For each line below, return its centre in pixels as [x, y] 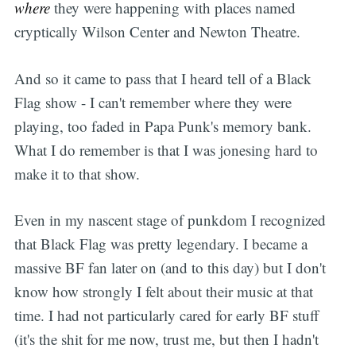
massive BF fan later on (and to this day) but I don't [170, 268]
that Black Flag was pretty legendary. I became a [161, 244]
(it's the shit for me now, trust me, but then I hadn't [166, 339]
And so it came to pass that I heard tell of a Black [163, 78]
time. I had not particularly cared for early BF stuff [166, 315]
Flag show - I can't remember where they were [153, 102]
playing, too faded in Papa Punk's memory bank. [163, 126]
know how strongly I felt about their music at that [163, 292]
